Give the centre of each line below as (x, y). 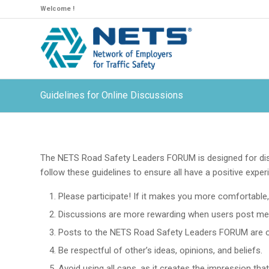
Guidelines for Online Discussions (112, 95)
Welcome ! (57, 9)
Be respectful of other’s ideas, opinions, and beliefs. (160, 250)
